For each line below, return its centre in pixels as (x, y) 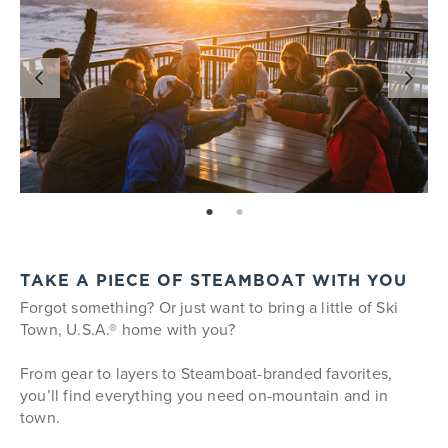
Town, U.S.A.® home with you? (128, 329)
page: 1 (211, 213)
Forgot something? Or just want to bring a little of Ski (209, 307)
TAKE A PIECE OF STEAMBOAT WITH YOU (213, 282)
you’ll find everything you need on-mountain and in (204, 395)
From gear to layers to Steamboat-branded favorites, (206, 373)
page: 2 (241, 213)
